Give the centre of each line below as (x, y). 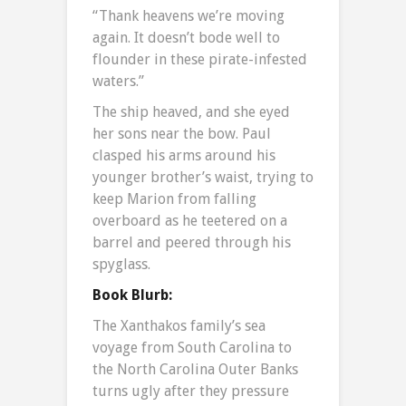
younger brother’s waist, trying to (203, 178)
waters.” (118, 82)
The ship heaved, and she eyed (191, 112)
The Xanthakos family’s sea (179, 326)
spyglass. (121, 265)
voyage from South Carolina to (192, 348)
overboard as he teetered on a (190, 221)
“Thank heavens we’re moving (188, 16)
